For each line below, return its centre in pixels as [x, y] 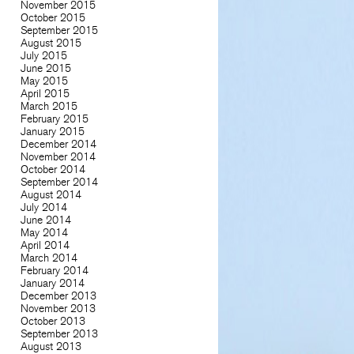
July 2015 [43, 55]
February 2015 [54, 119]
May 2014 [44, 232]
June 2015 [45, 68]
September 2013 [59, 333]
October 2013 [53, 321]
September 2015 [59, 30]
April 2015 [45, 93]
